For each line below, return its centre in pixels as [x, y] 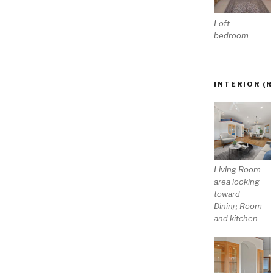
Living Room [237, 170]
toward [227, 194]
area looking [236, 182]
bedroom [231, 35]
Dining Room [238, 206]
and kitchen [236, 218]
